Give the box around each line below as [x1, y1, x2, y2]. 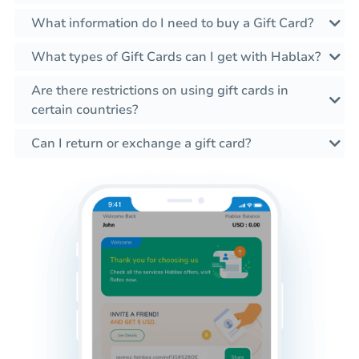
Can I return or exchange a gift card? [31, 134, 251, 152]
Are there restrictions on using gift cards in [31, 81, 288, 99]
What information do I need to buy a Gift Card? [31, 14, 313, 32]
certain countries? [31, 100, 138, 119]
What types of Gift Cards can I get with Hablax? [31, 47, 321, 66]
